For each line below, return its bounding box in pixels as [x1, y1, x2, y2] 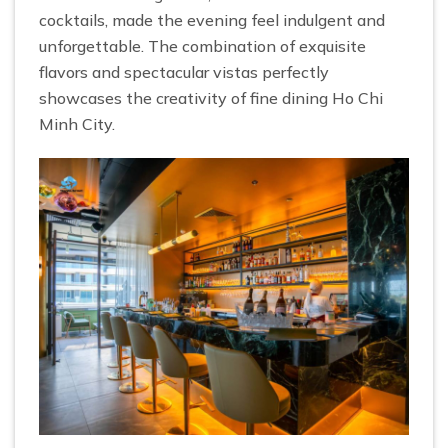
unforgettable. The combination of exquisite [39, 35, 366, 56]
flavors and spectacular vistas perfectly [39, 61, 329, 82]
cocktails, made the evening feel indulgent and [39, 9, 385, 30]
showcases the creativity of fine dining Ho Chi [39, 87, 383, 108]
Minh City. [39, 113, 115, 134]
